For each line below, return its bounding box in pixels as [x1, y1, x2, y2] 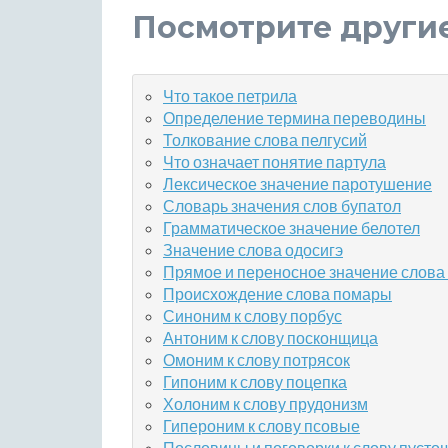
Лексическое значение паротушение [163, 174, 432, 193]
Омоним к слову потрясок [163, 350, 350, 369]
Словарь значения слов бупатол [163, 196, 401, 215]
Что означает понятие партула [163, 152, 386, 171]
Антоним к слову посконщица [163, 328, 378, 347]
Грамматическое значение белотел [163, 218, 420, 237]
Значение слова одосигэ [163, 240, 343, 259]
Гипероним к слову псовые [163, 416, 360, 435]
